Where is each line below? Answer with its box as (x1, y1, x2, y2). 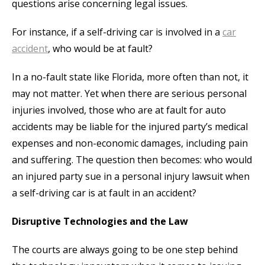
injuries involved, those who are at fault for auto (12, 104, 226, 117)
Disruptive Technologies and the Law (12, 215, 188, 228)
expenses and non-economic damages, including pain (12, 137, 248, 150)
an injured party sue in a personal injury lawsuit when (12, 170, 250, 183)
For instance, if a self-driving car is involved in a (12, 25, 222, 39)
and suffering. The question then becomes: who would (12, 153, 252, 167)
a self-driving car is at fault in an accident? (12, 186, 196, 200)
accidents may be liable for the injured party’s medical (12, 120, 248, 134)
